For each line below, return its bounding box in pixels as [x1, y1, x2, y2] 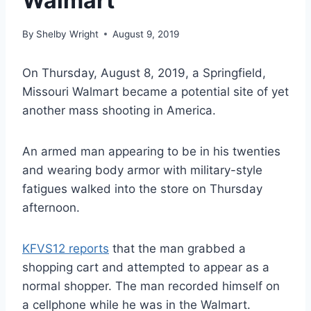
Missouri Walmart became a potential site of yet [22, 84, 289, 99]
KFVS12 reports [22, 241, 109, 255]
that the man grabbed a [109, 241, 246, 255]
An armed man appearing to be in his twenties [22, 144, 280, 158]
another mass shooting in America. [22, 103, 216, 117]
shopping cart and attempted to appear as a [22, 260, 269, 274]
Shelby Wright [36, 28, 99, 40]
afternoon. [22, 200, 80, 215]
